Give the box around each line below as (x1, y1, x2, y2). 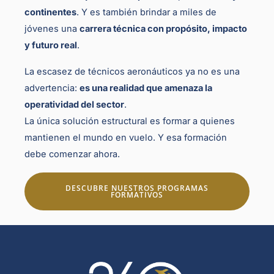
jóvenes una (24, 23, 80, 35)
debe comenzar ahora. (24, 149, 120, 160)
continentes (24, 7, 76, 18)
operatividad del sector (24, 99, 124, 111)
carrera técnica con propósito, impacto (80, 23, 247, 35)
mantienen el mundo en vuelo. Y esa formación (24, 132, 227, 144)
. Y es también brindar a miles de (76, 7, 217, 18)
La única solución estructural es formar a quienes (24, 116, 235, 127)
